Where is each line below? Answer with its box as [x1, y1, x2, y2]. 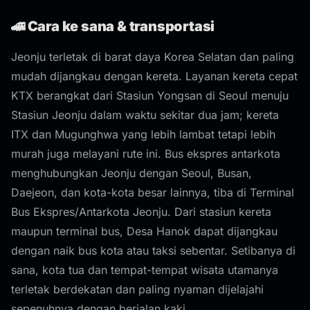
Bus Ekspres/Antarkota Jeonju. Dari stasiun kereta [11, 205, 271, 219]
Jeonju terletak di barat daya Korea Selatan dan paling [11, 50, 294, 64]
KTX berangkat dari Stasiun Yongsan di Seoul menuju [11, 89, 289, 102]
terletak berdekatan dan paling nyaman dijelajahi [11, 282, 264, 296]
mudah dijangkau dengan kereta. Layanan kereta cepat [11, 69, 298, 83]
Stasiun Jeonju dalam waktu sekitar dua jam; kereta [11, 108, 279, 122]
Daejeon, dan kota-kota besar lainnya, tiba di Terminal [11, 185, 294, 199]
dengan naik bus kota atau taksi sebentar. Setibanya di [11, 244, 295, 257]
